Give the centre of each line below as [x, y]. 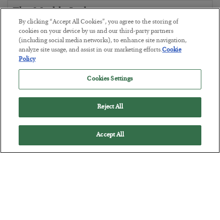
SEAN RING [38, 29]
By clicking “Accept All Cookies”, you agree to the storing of [99, 22]
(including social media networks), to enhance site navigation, [103, 41]
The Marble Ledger [57, 13]
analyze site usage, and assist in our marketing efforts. [91, 50]
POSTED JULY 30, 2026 [45, 39]
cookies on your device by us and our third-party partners [96, 32]
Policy [27, 60]
